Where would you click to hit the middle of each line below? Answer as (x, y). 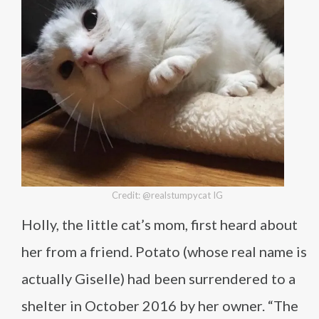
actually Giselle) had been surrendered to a (158, 278)
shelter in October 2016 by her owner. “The (160, 305)
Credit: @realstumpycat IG (167, 195)
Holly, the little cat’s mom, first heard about (159, 224)
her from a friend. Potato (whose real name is (164, 251)
